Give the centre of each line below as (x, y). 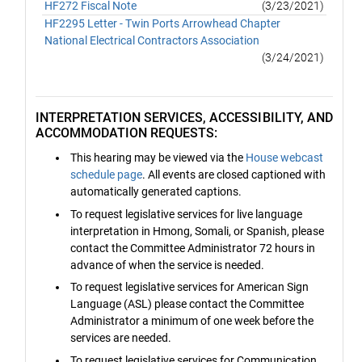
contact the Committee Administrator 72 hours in (193, 248)
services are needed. (121, 338)
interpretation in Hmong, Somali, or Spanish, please (198, 231)
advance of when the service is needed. (168, 265)
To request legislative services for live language (187, 214)
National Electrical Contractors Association (152, 41)
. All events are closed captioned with (234, 175)
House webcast (285, 158)
